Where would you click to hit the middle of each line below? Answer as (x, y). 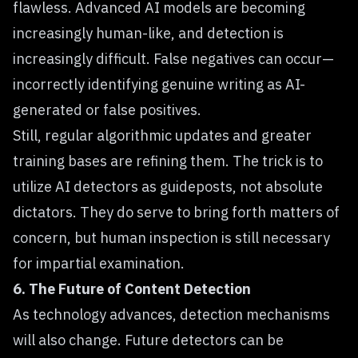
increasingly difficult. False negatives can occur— (173, 59)
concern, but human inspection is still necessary (171, 238)
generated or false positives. (107, 110)
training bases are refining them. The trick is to (168, 161)
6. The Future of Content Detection (132, 289)
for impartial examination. (99, 263)
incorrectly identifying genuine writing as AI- (159, 84)
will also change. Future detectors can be (148, 340)
